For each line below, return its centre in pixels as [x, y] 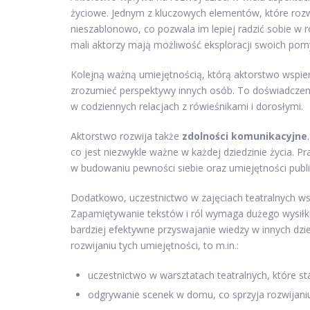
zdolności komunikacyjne [245, 136]
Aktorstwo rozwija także [126, 136]
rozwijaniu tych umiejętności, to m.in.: [155, 245]
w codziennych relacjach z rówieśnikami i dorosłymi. [187, 106]
